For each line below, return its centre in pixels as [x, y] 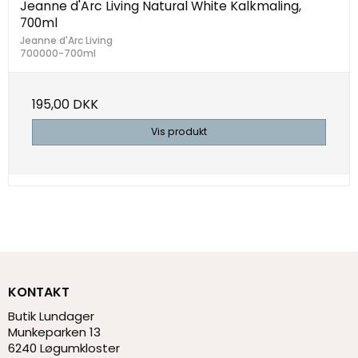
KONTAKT [39, 292]
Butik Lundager [51, 316]
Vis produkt [179, 132]
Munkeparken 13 [54, 332]
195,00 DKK [65, 105]
